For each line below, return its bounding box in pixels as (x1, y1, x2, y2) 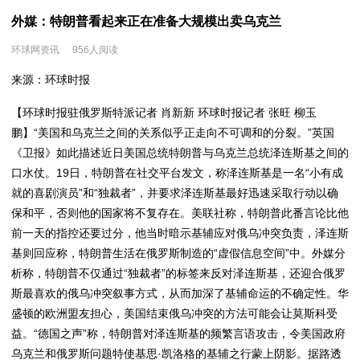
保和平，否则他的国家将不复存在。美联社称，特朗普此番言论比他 (11, 207, 349, 219)
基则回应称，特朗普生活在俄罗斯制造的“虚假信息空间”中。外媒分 (11, 247, 346, 260)
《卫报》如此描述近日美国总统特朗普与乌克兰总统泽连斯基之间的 (11, 146, 349, 159)
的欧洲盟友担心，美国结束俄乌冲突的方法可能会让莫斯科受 (34, 307, 337, 320)
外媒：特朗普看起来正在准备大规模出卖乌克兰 (11, 14, 281, 28)
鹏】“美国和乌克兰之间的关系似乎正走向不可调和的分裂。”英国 (11, 126, 334, 139)
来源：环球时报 (11, 73, 90, 86)
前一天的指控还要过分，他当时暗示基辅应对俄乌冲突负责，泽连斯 (11, 227, 349, 239)
